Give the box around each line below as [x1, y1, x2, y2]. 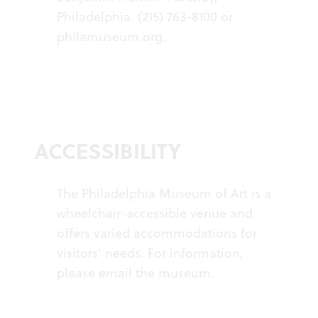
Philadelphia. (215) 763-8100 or [57, 8, 233, 26]
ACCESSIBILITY [34, 135, 181, 167]
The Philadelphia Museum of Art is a [57, 185, 271, 203]
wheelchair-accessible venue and [57, 204, 253, 223]
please [57, 264, 99, 283]
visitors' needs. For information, [57, 244, 243, 263]
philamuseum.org [57, 28, 163, 46]
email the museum [99, 264, 211, 283]
